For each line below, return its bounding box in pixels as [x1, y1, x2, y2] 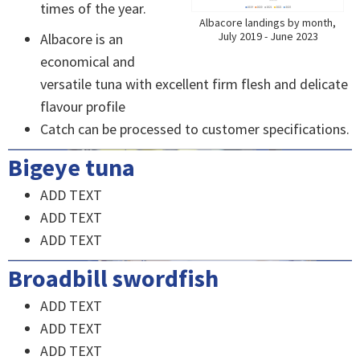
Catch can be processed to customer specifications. [40, 120, 350, 139]
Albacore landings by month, [199, 14, 336, 30]
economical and [40, 52, 135, 72]
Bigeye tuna [8, 152, 135, 183]
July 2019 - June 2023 [217, 28, 318, 43]
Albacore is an [40, 30, 123, 49]
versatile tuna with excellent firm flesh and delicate [40, 75, 348, 94]
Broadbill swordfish [8, 263, 219, 294]
